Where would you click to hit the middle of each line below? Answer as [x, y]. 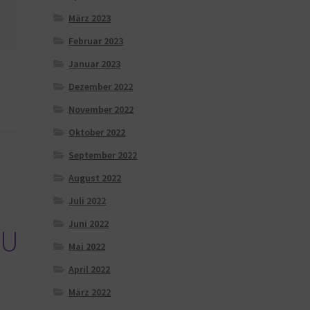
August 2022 [95, 177]
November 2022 [101, 109]
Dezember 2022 [101, 86]
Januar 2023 [95, 63]
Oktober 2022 [97, 132]
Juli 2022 [88, 200]
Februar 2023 [96, 40]
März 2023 [90, 18]
